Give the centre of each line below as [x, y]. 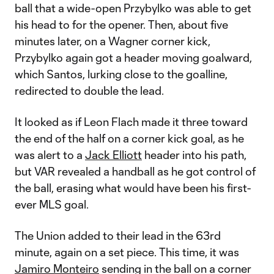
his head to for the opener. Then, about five [121, 24]
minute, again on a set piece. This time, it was [127, 252]
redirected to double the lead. [89, 91]
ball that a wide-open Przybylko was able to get [133, 8]
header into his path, [194, 155]
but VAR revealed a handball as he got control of [135, 171]
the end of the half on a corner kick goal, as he [129, 138]
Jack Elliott [113, 155]
